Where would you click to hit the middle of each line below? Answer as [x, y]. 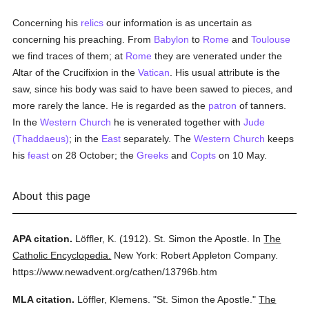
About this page [52, 196]
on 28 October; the [93, 155]
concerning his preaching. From [83, 39]
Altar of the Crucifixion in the [76, 72]
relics [92, 23]
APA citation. [43, 239]
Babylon [172, 39]
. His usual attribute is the [225, 72]
